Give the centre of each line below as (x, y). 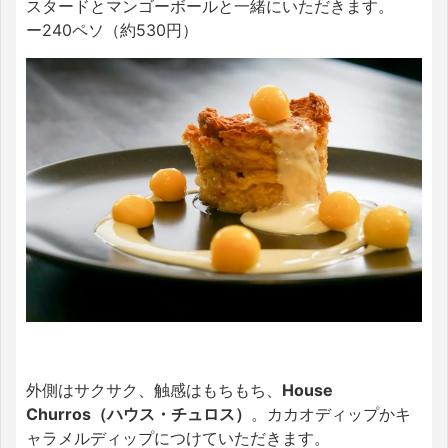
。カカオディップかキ (331, 414)
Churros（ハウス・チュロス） (138, 414)
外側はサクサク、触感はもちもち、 (154, 390)
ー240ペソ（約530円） (112, 30)
